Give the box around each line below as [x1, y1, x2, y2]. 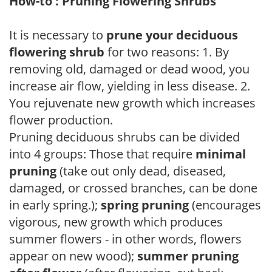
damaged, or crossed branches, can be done [9, 179, 257, 196]
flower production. [9, 111, 113, 128]
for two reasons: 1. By [104, 43, 229, 60]
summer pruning [137, 247, 239, 264]
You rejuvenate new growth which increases [9, 94, 256, 111]
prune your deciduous [106, 26, 238, 43]
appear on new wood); [9, 247, 137, 264]
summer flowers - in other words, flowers [9, 230, 242, 247]
